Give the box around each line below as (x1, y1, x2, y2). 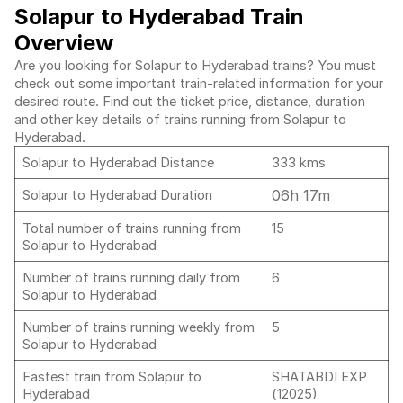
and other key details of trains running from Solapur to (14, 112, 346, 128)
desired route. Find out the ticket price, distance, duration (14, 94, 365, 110)
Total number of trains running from (22, 220, 241, 237)
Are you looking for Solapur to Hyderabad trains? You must (14, 58, 376, 74)
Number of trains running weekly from (22, 319, 255, 336)
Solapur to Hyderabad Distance (22, 155, 218, 171)
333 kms (272, 155, 326, 171)
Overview (14, 30, 113, 56)
